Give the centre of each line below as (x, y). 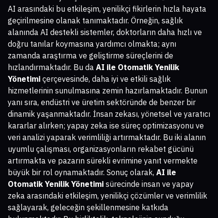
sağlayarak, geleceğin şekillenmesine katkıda (88, 207)
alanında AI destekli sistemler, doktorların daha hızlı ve (105, 32)
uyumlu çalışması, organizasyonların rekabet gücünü (101, 149)
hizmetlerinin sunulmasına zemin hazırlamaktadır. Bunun (108, 90)
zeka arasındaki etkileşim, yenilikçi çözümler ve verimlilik (108, 195)
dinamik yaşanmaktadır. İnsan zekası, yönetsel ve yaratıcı (109, 114)
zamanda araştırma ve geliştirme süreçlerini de (91, 55)
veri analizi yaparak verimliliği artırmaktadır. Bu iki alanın (107, 137)
